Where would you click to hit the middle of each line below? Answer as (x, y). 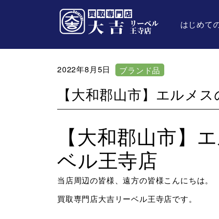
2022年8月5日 (84, 69)
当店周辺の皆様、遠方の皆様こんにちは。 (135, 180)
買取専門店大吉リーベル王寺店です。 (127, 199)
